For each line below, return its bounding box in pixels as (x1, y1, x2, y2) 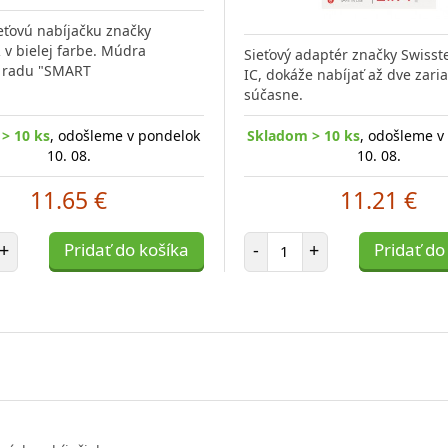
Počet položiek (283, 230, 379, 250)
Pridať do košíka (63, 237, 189, 261)
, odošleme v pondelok (50, 125, 201, 145)
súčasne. (243, 84, 303, 104)
